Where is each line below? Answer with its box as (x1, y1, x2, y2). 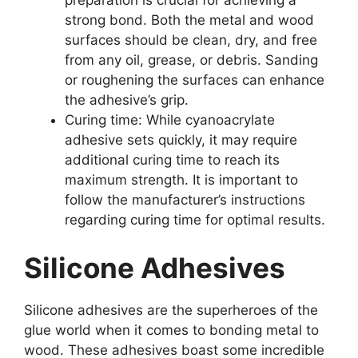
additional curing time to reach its (65, 152, 280, 169)
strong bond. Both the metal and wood (65, 12, 314, 29)
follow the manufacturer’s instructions (65, 192, 305, 209)
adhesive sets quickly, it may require (65, 132, 297, 149)
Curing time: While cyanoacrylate (65, 112, 275, 129)
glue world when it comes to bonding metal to (24, 321, 319, 338)
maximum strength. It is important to (65, 172, 298, 189)
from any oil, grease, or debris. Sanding (65, 52, 318, 69)
